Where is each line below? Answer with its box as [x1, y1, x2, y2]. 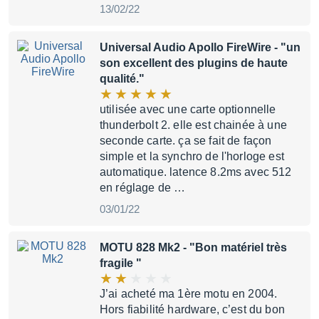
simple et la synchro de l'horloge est [100, 150, 284, 162]
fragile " [100, 257, 142, 269]
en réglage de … [100, 182, 186, 194]
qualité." [100, 73, 145, 85]
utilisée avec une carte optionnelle [100, 103, 276, 115]
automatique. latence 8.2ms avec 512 [100, 166, 292, 178]
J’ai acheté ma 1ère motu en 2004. [100, 288, 278, 300]
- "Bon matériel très [180, 241, 287, 253]
